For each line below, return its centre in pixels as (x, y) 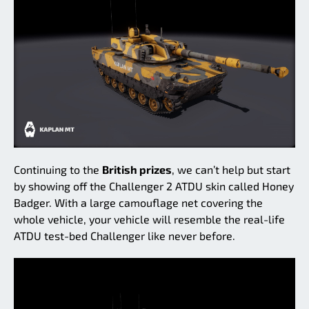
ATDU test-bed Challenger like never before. (124, 235)
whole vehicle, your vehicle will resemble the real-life (149, 219)
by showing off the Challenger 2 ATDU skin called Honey (154, 186)
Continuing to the (58, 169)
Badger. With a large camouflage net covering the (138, 202)
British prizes (137, 169)
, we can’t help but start (231, 169)
